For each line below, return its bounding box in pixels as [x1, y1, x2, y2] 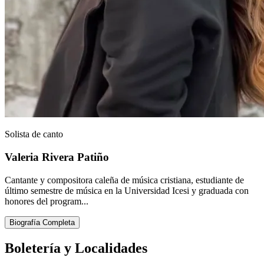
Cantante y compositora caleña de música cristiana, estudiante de [5, 174, 244, 185]
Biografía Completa [9, 217, 75, 227]
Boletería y [5, 240, 75, 256]
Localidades [75, 240, 147, 256]
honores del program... [5, 196, 88, 206]
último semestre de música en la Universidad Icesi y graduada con [5, 185, 249, 196]
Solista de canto [5, 129, 63, 140]
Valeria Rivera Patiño [5, 151, 109, 164]
